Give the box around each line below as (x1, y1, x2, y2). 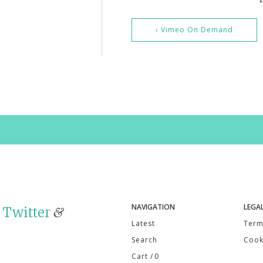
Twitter (2, 204, 50, 221)
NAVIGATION (131, 202, 175, 213)
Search (131, 234, 157, 245)
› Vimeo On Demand (156, 25, 233, 35)
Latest (131, 218, 155, 229)
